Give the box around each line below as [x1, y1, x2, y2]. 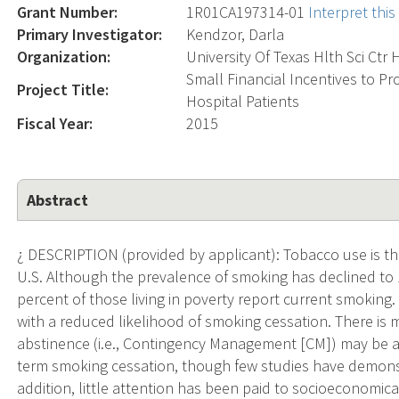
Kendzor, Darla [186, 23, 285, 45]
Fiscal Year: [17, 112, 94, 134]
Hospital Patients [186, 90, 300, 111]
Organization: [17, 45, 111, 67]
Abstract [27, 189, 89, 210]
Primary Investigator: [17, 23, 163, 45]
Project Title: [17, 78, 110, 100]
